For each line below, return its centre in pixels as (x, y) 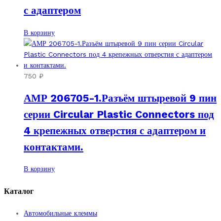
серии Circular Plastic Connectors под (119, 114)
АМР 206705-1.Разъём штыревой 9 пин (120, 98)
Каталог (19, 191)
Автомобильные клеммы (60, 213)
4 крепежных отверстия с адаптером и (115, 130)
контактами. (54, 147)
